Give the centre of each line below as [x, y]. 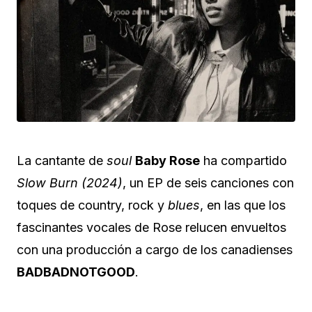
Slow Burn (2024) [70, 182]
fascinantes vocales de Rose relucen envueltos [151, 227]
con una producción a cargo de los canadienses [155, 249]
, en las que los [243, 205]
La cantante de [62, 160]
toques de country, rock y [92, 205]
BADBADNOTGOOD [76, 272]
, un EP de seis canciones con [208, 182]
